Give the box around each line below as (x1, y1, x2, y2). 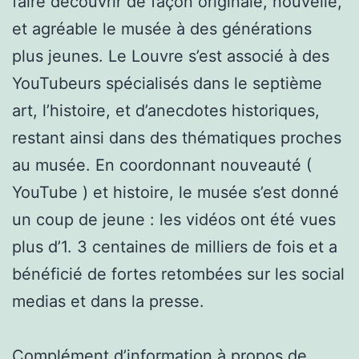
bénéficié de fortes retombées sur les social (12, 264, 345, 284)
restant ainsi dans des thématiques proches (12, 127, 341, 147)
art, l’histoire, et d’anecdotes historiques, (12, 100, 320, 120)
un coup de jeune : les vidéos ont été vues (12, 209, 336, 229)
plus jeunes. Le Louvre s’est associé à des (12, 46, 329, 66)
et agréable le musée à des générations (12, 18, 312, 38)
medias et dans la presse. (12, 291, 204, 311)
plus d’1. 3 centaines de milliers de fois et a (12, 236, 337, 256)
